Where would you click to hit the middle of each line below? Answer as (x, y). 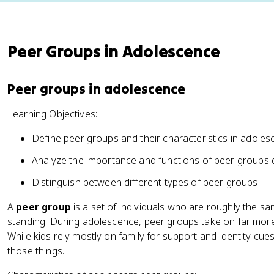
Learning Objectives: (53, 114)
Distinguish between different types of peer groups (145, 182)
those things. (36, 251)
